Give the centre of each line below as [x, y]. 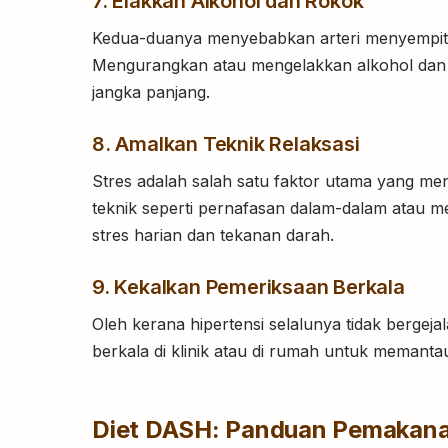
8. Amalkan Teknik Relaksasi [226, 144]
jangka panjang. [151, 92]
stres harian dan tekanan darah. [213, 235]
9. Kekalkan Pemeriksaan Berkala [248, 287]
